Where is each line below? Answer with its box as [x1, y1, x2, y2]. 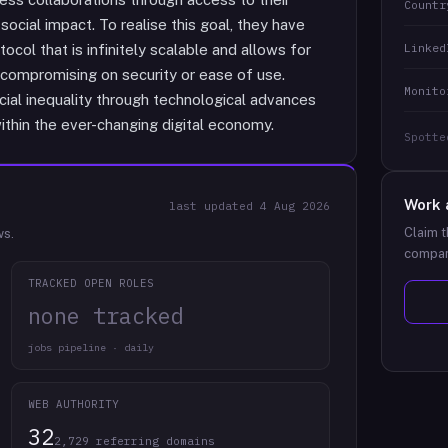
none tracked [27, 301, 184, 330]
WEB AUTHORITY [27, 397, 120, 411]
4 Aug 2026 [260, 199, 331, 213]
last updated [169, 199, 261, 213]
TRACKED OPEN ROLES [27, 276, 155, 290]
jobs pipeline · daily [27, 341, 154, 354]
